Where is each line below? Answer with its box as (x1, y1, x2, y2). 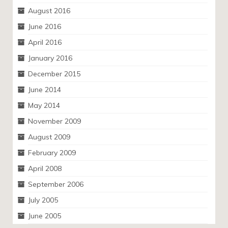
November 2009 (28, 117, 81, 126)
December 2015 (28, 69, 80, 79)
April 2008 (28, 164, 62, 174)
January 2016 (28, 53, 72, 63)
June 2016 (28, 22, 61, 32)
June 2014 (28, 85, 61, 95)
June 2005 (28, 211, 61, 221)
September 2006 (28, 180, 83, 189)
